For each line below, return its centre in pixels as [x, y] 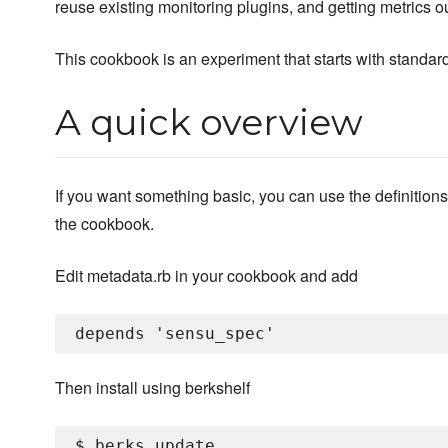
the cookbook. [104, 224]
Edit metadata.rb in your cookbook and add [206, 276]
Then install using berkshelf [152, 388]
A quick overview [209, 122]
